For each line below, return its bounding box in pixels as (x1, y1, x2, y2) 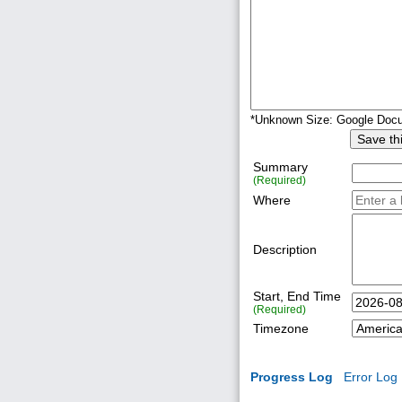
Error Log (344, 370, 398, 384)
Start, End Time (253, 289, 348, 303)
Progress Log (250, 370, 333, 384)
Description (253, 242, 324, 257)
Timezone (253, 321, 316, 336)
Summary (253, 160, 308, 174)
